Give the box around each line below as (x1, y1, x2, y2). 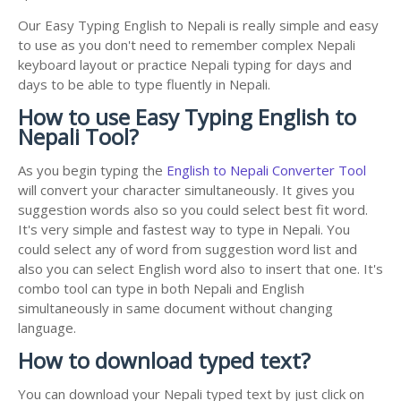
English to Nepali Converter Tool (166, 161, 366, 180)
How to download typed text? (18, 346, 311, 376)
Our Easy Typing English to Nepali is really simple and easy (18, 16, 379, 35)
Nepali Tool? (18, 122, 139, 152)
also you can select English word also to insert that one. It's (18, 260, 383, 278)
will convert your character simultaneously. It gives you (18, 181, 354, 200)
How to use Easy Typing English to (18, 102, 356, 132)
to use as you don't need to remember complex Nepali (18, 36, 355, 55)
